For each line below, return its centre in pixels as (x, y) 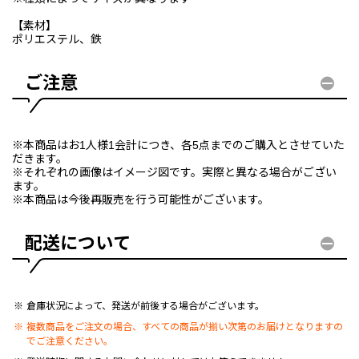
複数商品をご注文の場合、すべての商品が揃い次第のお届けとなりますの (184, 327)
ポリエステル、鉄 (57, 40)
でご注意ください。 (69, 342)
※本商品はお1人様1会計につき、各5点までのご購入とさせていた (178, 145)
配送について (78, 244)
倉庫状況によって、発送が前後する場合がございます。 (145, 307)
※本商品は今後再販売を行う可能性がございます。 (141, 200)
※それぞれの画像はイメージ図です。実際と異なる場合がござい (174, 173)
